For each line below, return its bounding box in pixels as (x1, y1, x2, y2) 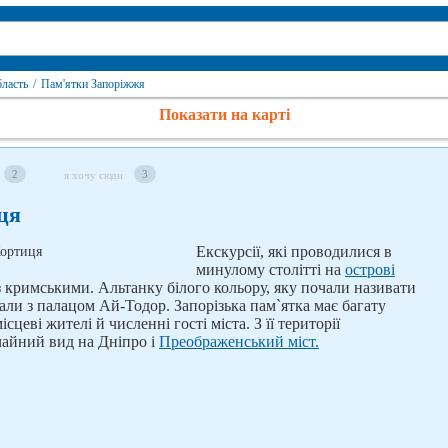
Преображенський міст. (159, 333, 319, 350)
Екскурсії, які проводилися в (196, 243, 392, 260)
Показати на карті (158, 106, 290, 123)
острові (345, 261, 395, 278)
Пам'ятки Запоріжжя (41, 77, 145, 91)
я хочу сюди (64, 169, 123, 181)
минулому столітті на (196, 261, 345, 278)
